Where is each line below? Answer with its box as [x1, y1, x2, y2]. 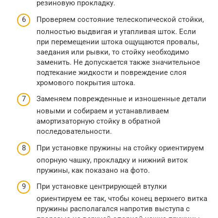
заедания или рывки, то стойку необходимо [36, 47, 189, 56]
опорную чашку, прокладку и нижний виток [36, 155, 188, 164]
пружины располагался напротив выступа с [36, 204, 190, 214]
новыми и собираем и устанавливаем [36, 107, 169, 116]
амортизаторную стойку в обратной [36, 117, 161, 126]
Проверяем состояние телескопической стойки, [36, 15, 204, 24]
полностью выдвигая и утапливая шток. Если [36, 27, 196, 36]
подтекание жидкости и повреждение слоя [36, 68, 186, 77]
